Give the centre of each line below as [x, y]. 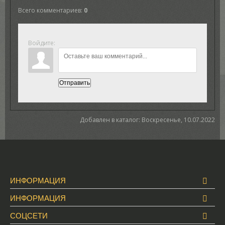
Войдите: [41, 43]
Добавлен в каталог [109, 120]
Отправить [74, 83]
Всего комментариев [49, 10]
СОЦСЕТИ [29, 215]
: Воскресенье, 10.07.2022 [177, 120]
